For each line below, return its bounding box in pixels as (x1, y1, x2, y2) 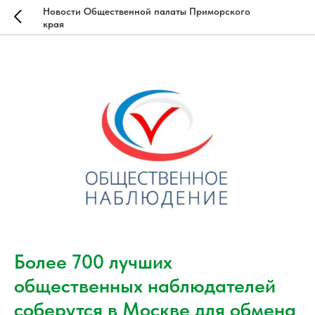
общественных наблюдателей (14, 274, 276, 298)
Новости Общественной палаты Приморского (42, 5, 250, 17)
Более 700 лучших (14, 250, 172, 274)
